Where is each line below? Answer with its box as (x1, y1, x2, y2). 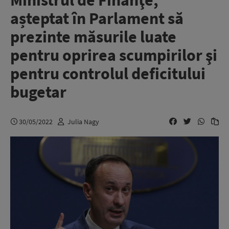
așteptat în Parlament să (10, 8, 184, 29)
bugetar (10, 82, 66, 102)
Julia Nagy (67, 117, 99, 126)
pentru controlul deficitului (10, 63, 205, 84)
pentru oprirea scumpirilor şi (10, 45, 217, 65)
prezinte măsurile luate (10, 27, 176, 47)
